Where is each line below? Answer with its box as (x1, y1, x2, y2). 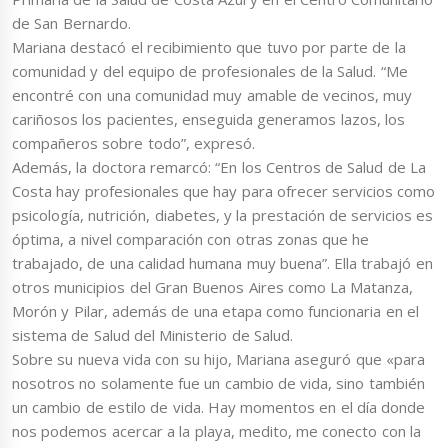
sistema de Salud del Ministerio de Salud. (12, 324, 293, 345)
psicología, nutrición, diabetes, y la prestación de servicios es (12, 204, 434, 225)
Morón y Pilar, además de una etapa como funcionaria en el (12, 300, 419, 321)
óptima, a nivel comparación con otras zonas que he (12, 228, 370, 249)
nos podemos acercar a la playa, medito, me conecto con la (12, 420, 421, 441)
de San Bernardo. (12, 12, 131, 33)
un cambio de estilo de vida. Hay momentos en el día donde (12, 396, 426, 417)
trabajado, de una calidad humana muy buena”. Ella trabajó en (12, 252, 433, 273)
